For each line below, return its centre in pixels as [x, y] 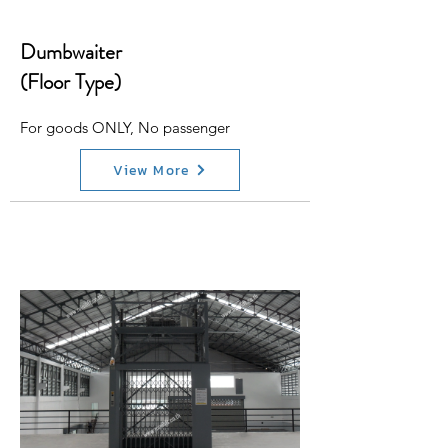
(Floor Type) [70, 82]
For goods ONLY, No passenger [125, 127]
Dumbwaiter [71, 52]
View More [152, 170]
